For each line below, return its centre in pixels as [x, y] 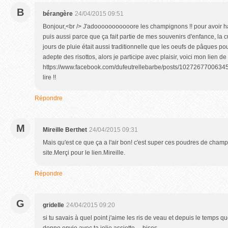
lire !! [49, 77]
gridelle [53, 205]
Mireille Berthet [65, 130]
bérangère [58, 14]
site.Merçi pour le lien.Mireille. [84, 153]
